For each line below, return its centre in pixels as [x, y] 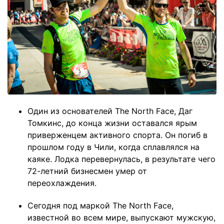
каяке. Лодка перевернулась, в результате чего [121, 159]
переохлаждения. [62, 183]
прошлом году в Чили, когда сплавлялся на [113, 147]
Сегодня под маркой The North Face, [100, 206]
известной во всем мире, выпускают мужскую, [121, 218]
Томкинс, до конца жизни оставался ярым [112, 123]
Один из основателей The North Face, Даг [110, 111]
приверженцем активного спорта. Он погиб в [117, 135]
